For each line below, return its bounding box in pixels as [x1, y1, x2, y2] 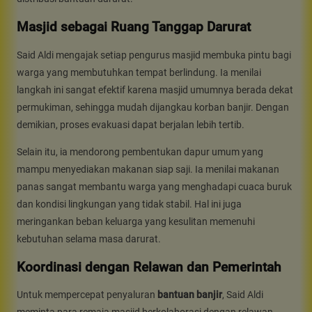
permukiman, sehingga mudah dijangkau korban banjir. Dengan [17, 101, 289, 113]
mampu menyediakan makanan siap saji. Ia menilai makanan [17, 163, 279, 175]
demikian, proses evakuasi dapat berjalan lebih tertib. [17, 118, 244, 130]
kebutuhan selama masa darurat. [17, 233, 161, 244]
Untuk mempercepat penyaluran [17, 289, 157, 301]
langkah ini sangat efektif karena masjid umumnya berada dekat [17, 84, 293, 95]
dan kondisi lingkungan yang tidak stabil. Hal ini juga [17, 198, 242, 210]
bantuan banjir [157, 289, 222, 301]
